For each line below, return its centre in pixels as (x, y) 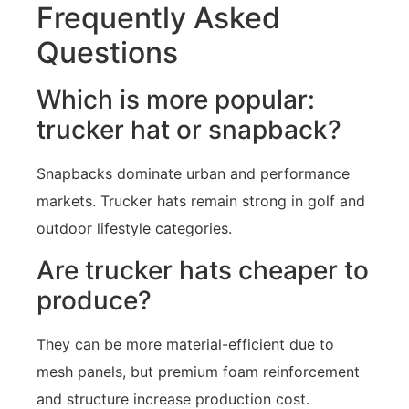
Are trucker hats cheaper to (203, 270)
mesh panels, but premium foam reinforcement (198, 371)
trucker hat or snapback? (189, 130)
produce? (94, 300)
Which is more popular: (176, 100)
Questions (107, 53)
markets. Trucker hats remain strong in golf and (201, 201)
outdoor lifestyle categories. (134, 229)
